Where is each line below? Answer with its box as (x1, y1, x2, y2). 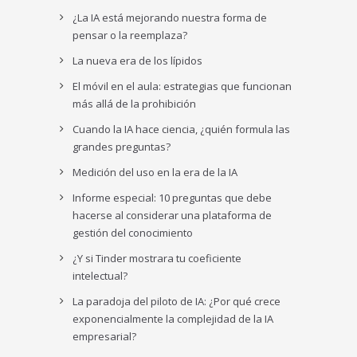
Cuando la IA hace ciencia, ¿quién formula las (73, 121, 291, 136)
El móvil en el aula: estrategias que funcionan (73, 78, 292, 93)
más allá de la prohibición (73, 96, 197, 111)
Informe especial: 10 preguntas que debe (73, 190, 273, 205)
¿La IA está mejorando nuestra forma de (73, 10, 268, 25)
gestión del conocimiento (73, 225, 194, 240)
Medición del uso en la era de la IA (73, 164, 238, 179)
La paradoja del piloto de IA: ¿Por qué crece (73, 293, 281, 308)
